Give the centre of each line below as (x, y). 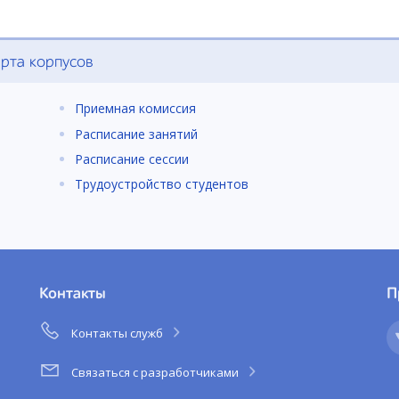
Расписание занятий (136, 134)
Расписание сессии (132, 159)
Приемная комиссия (135, 109)
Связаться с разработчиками (156, 372)
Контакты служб (118, 333)
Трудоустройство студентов (162, 184)
